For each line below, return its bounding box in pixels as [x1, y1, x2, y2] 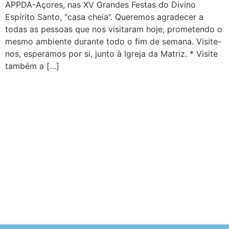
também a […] [5, 61, 59, 71]
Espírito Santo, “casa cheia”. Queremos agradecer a [5, 12, 203, 22]
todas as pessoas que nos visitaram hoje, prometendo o [5, 24, 222, 34]
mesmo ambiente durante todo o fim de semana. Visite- [5, 36, 221, 47]
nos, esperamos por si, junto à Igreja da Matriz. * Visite [5, 49, 218, 59]
